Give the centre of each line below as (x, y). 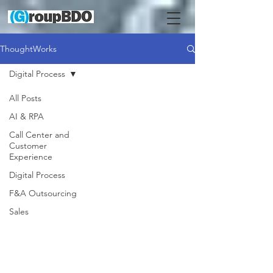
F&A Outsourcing (43, 193)
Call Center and (39, 135)
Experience (31, 157)
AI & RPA (27, 116)
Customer (28, 146)
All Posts (25, 98)
